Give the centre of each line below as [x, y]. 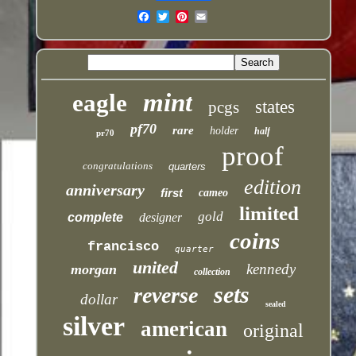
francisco [123, 246]
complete [96, 217]
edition [272, 187]
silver [94, 326]
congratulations [118, 165]
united [156, 267]
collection [213, 271]
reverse [166, 295]
